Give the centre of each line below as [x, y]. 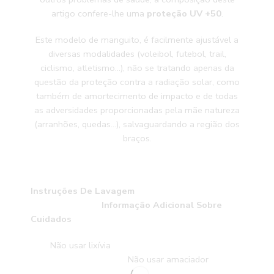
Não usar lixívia [143, 246]
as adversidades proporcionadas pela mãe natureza [137, 110]
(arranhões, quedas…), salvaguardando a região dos [137, 124]
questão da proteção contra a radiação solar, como [137, 82]
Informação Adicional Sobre [162, 205]
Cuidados [51, 219]
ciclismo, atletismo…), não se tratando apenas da [137, 68]
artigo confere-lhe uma [99, 14]
